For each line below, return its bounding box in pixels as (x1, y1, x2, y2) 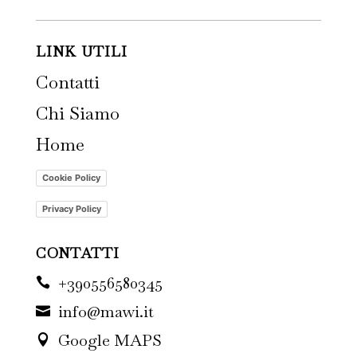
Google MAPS (57, 330, 162, 351)
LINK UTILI (35, 42, 127, 61)
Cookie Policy (41, 171, 100, 183)
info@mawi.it (57, 301, 154, 322)
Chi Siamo (35, 102, 120, 124)
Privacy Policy (41, 202, 101, 214)
